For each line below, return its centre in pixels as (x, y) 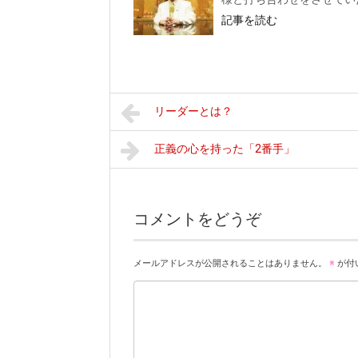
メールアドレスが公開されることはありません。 (230, 264)
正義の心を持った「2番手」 (225, 149)
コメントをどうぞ (197, 219)
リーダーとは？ (194, 111)
